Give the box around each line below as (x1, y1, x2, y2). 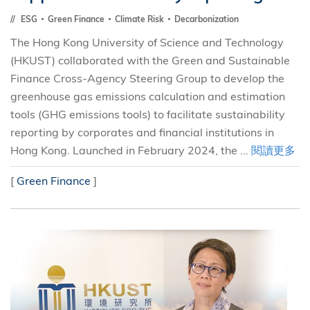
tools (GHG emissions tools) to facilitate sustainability (10, 107, 285, 121)
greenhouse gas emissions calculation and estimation (10, 89, 285, 103)
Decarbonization (174, 14, 239, 24)
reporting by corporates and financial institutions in (10, 125, 274, 139)
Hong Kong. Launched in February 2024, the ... (10, 143, 251, 157)
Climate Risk (115, 14, 166, 24)
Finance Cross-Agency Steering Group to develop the (10, 71, 284, 85)
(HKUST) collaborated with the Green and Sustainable (10, 53, 290, 67)
